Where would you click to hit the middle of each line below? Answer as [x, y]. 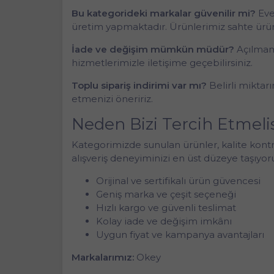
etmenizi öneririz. [112, 98]
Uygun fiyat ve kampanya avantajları [180, 235]
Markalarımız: [103, 257]
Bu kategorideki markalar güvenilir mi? [164, 13]
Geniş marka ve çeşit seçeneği [166, 194]
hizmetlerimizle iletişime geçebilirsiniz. [162, 62]
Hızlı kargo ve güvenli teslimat [166, 208]
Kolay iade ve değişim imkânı [164, 221]
